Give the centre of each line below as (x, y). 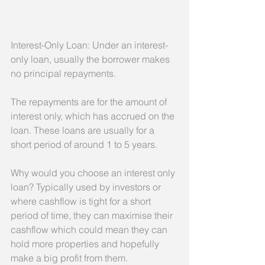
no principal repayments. (63, 73)
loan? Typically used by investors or (87, 187)
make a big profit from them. (69, 258)
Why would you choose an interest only (94, 173)
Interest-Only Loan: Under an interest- (89, 45)
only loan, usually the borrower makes (91, 59)
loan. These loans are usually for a (84, 130)
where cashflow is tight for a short (82, 201)
